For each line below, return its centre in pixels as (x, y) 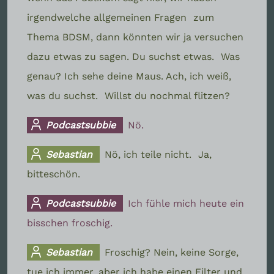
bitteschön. (54, 174)
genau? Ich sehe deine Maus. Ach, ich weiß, (129, 76)
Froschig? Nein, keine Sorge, (172, 252)
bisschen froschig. (70, 223)
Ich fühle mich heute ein (186, 203)
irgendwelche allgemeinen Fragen (108, 17)
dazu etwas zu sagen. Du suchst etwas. (122, 56)
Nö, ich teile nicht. (150, 154)
